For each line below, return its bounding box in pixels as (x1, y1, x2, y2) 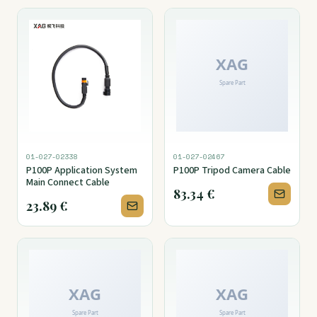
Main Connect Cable (26, 175, 110, 190)
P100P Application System (26, 163, 137, 178)
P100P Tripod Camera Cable (173, 163, 291, 178)
